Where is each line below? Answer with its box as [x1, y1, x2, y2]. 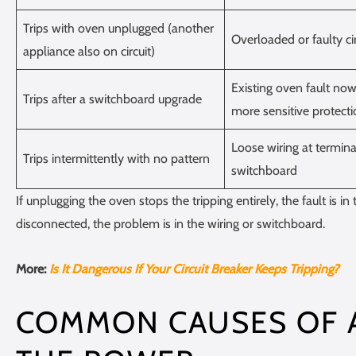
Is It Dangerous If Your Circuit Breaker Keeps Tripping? [49, 261, 339, 277]
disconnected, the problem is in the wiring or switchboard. [16, 215, 325, 231]
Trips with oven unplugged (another [23, 20, 214, 36]
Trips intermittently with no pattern [23, 150, 210, 166]
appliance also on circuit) [23, 43, 155, 59]
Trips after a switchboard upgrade [23, 91, 202, 106]
